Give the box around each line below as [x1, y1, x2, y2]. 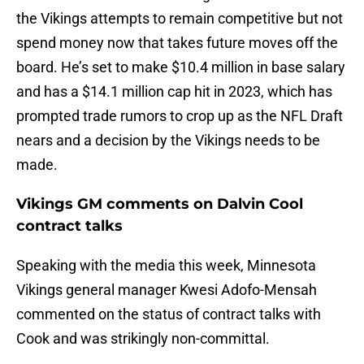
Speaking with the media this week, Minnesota [16, 257, 316, 275]
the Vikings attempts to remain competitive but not [16, 10, 343, 28]
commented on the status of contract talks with [16, 305, 321, 323]
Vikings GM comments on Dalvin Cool [16, 195, 303, 214]
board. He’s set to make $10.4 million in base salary [16, 58, 345, 76]
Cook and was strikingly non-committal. [16, 330, 273, 348]
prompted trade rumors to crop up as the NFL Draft [16, 107, 343, 125]
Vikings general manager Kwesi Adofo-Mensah [16, 281, 317, 299]
